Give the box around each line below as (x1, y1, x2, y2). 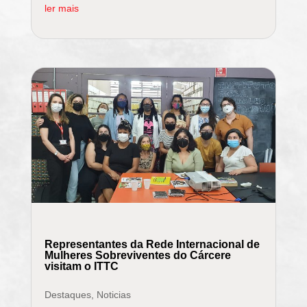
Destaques (44, 289, 91, 301)
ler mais (44, 3, 79, 14)
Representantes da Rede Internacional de (44, 238, 260, 250)
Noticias (96, 289, 131, 301)
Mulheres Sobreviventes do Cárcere (44, 249, 231, 261)
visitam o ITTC (44, 260, 119, 272)
